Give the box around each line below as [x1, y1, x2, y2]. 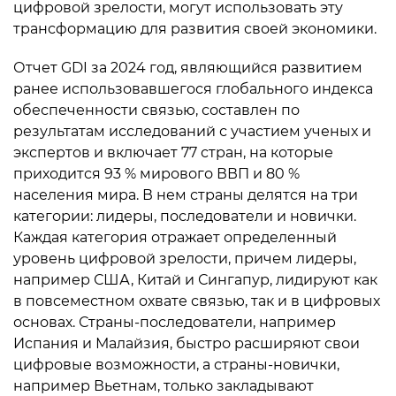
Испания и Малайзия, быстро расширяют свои [13, 335, 360, 352]
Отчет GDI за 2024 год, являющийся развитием [13, 59, 362, 76]
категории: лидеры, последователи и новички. [13, 208, 356, 225]
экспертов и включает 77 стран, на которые [13, 144, 333, 161]
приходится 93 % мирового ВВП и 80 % [13, 165, 300, 182]
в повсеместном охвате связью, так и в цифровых [13, 293, 380, 309]
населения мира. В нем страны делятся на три [13, 187, 358, 203]
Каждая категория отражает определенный [13, 229, 337, 246]
